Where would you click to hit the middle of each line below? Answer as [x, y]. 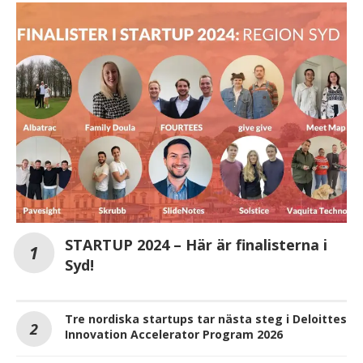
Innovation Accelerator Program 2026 [174, 334]
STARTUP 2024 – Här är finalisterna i [196, 244]
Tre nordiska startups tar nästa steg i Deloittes [206, 318]
